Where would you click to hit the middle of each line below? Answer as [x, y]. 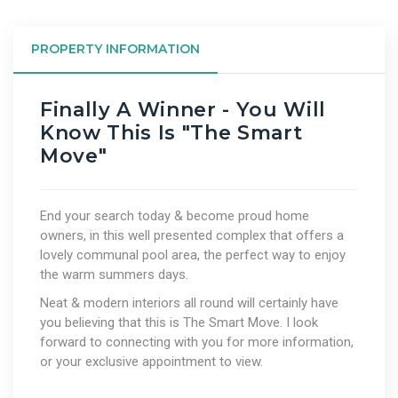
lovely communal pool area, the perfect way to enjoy [193, 255]
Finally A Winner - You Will [183, 109]
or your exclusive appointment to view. [151, 361]
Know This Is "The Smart [171, 132]
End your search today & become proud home [175, 215]
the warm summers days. [114, 274]
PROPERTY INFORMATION [115, 48]
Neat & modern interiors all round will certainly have [189, 302]
